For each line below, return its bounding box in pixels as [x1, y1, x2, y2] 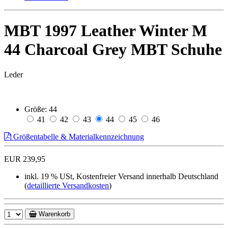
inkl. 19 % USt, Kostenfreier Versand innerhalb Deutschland [24, 172, 218, 181]
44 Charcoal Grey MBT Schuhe [4, 40, 222, 59]
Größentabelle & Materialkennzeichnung [11, 132, 144, 141]
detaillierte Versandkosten [27, 181, 109, 190]
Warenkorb [37, 210, 70, 218]
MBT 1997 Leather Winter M [4, 21, 207, 40]
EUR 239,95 [4, 154, 45, 163]
